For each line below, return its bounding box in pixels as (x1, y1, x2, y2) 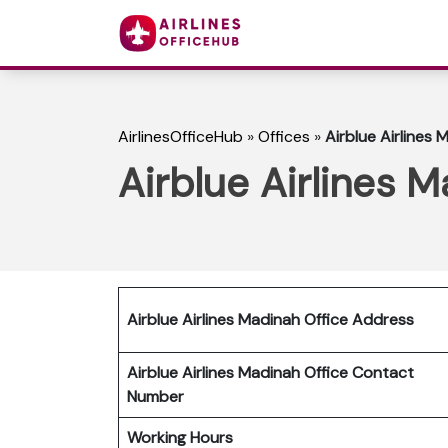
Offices (258, 126, 310, 148)
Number (127, 385, 192, 407)
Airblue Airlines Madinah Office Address (127, 308, 414, 330)
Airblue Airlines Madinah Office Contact (127, 361, 414, 383)
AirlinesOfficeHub (118, 126, 243, 148)
